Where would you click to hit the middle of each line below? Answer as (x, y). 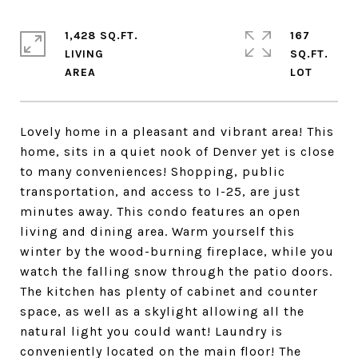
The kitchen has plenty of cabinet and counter (169, 291)
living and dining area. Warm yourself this (157, 231)
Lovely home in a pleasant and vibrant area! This (177, 131)
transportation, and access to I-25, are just (160, 191)
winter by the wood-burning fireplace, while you (177, 251)
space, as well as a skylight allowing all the (162, 311)
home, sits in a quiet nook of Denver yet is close (177, 151)
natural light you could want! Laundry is (151, 331)
